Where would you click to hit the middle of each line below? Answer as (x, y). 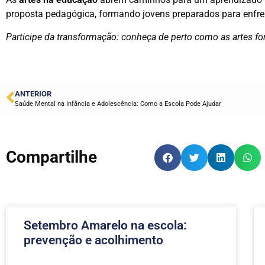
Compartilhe (51, 157)
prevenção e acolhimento (93, 240)
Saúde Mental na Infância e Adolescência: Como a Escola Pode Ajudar (118, 104)
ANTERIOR (33, 93)
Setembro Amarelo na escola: (105, 225)
